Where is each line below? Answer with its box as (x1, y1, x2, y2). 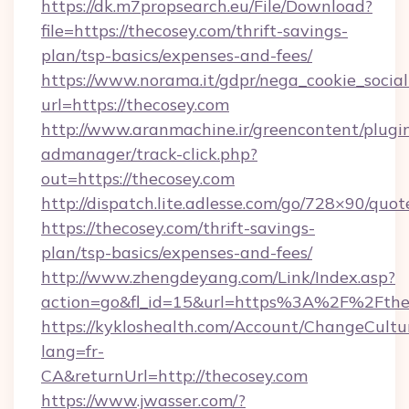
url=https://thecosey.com (41, 94, 229, 115)
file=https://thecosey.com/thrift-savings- (41, 20, 348, 41)
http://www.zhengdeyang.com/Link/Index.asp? (41, 267, 395, 288)
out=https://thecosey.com (41, 168, 235, 189)
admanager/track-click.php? (41, 143, 257, 164)
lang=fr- (41, 341, 104, 362)
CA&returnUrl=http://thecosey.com (41, 365, 308, 386)
